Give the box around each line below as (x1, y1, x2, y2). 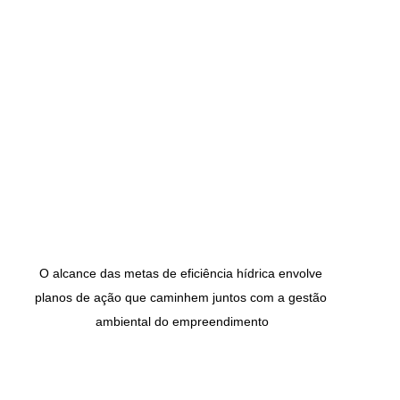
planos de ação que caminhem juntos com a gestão (34, 290, 330, 305)
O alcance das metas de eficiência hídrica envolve (38, 266, 326, 281)
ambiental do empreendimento (96, 314, 269, 329)
